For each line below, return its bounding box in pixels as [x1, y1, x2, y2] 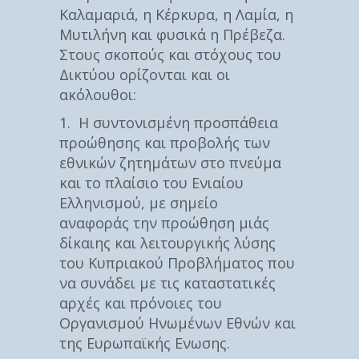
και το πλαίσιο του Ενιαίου [59, 172, 244, 192]
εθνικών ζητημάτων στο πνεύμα [59, 152, 281, 172]
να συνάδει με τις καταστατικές [59, 272, 276, 292]
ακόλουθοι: [59, 84, 136, 104]
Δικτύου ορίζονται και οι [59, 64, 230, 84]
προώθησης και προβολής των [59, 132, 270, 152]
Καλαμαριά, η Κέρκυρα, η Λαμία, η [59, 4, 293, 24]
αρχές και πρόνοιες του [59, 292, 222, 313]
